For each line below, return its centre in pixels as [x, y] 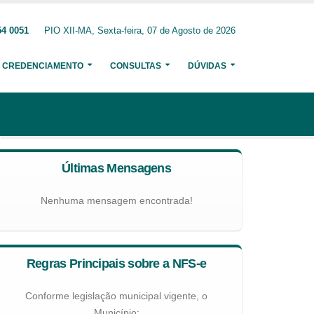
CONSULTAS [136, 66]
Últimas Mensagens [116, 168]
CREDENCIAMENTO [43, 66]
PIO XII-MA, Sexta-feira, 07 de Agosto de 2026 [140, 31]
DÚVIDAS [207, 66]
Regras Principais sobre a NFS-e [116, 264]
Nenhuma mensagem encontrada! [116, 200]
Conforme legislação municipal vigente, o [116, 296]
